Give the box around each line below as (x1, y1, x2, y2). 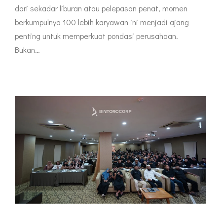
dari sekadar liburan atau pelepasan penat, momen (15, 2, 187, 13)
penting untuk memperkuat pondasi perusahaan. (15, 30, 178, 41)
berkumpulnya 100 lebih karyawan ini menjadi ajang (15, 16, 189, 27)
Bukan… (15, 44, 40, 55)
